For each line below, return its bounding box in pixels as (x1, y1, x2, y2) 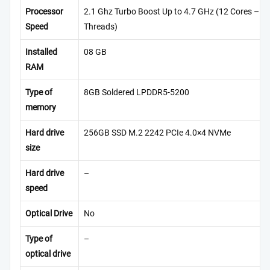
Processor (25, 7, 63, 17)
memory (25, 102, 56, 113)
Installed (25, 47, 57, 58)
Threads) (84, 22, 118, 33)
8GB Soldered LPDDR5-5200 (84, 87, 189, 98)
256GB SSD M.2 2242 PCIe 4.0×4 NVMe (84, 128, 231, 139)
